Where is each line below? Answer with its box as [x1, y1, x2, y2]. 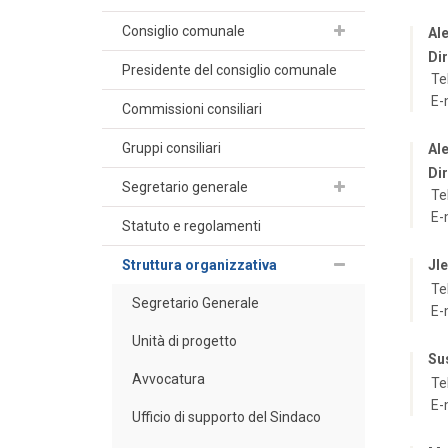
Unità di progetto [132, 332, 237, 349]
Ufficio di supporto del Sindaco [132, 408, 321, 425]
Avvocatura [132, 370, 205, 387]
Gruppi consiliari [122, 139, 221, 156]
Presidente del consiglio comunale [122, 61, 337, 78]
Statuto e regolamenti [122, 217, 261, 234]
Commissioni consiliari [122, 100, 262, 117]
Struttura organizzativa [122, 256, 277, 273]
